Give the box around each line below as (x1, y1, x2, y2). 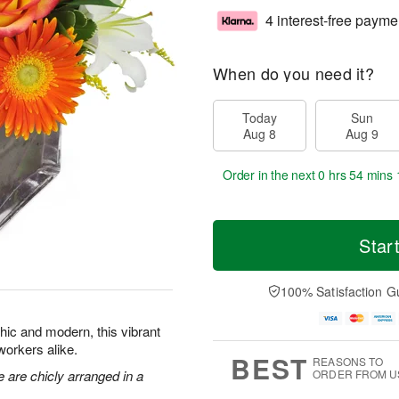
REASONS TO (313, 354, 384, 370)
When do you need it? (213, 61, 374, 85)
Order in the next (223, 166, 319, 183)
